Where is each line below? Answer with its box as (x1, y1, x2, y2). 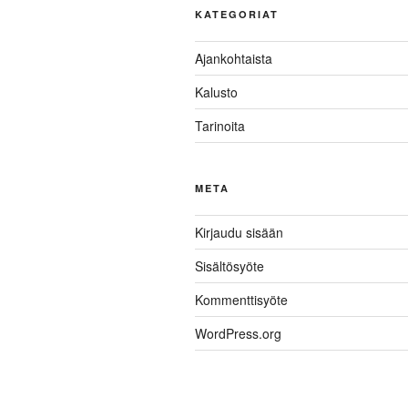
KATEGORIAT (195, 7, 279, 21)
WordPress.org (195, 324, 281, 342)
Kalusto (195, 83, 238, 101)
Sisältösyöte (195, 257, 264, 275)
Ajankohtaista (195, 49, 272, 67)
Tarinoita (195, 117, 245, 135)
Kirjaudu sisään (195, 223, 283, 241)
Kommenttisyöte (195, 291, 288, 309)
